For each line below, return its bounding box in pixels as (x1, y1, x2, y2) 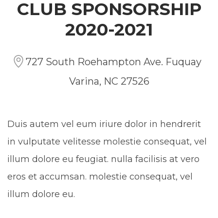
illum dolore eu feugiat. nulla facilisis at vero (7, 153, 200, 164)
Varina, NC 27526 (69, 75, 149, 87)
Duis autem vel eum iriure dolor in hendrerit (7, 118, 201, 129)
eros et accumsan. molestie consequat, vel (7, 171, 193, 182)
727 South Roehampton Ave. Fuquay (26, 55, 201, 68)
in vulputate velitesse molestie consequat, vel (7, 136, 207, 147)
